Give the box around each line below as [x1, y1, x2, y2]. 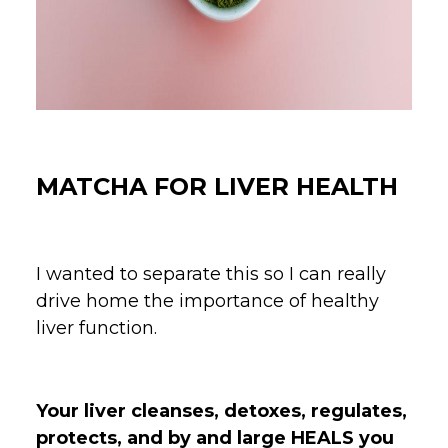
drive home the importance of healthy [36, 289, 379, 312]
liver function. [36, 316, 167, 339]
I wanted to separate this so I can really [36, 262, 386, 285]
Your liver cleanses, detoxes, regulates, [36, 399, 407, 422]
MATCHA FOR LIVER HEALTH [36, 171, 398, 201]
